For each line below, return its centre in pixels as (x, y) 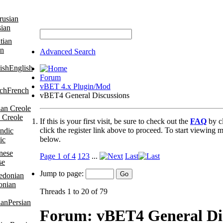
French (18, 90)
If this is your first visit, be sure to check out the (115, 121)
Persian (19, 202)
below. (50, 139)
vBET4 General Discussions (85, 95)
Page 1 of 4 (58, 156)
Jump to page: (63, 173)
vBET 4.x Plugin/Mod (75, 86)
